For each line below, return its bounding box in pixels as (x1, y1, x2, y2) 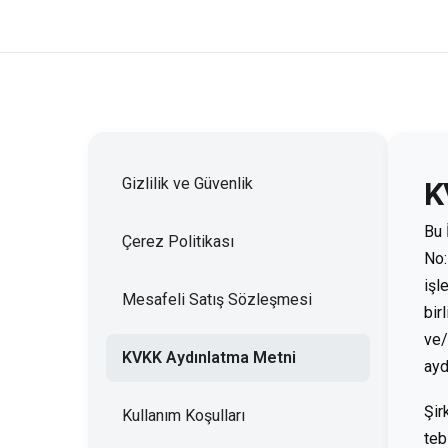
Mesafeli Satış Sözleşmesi (122, 290, 312, 309)
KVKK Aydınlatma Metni (122, 348, 296, 367)
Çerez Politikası (122, 232, 234, 251)
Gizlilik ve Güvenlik (122, 174, 253, 193)
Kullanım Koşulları (122, 406, 245, 425)
